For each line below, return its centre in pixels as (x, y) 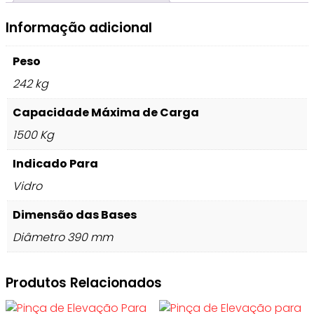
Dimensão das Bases (75, 214)
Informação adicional (79, 27)
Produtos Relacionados (84, 282)
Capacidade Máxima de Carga (106, 112)
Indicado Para (55, 163)
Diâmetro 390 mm (63, 237)
